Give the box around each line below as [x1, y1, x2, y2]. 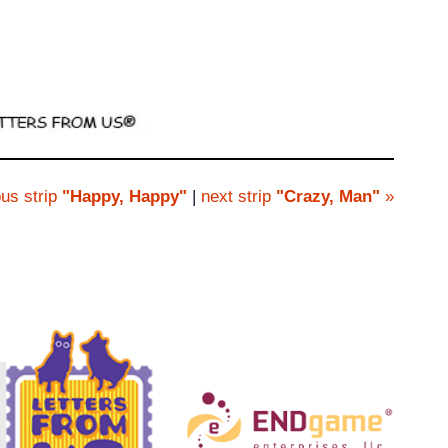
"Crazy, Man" [276, 187, 381, 207]
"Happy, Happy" [57, 187, 188, 207]
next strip [201, 187, 277, 207]
